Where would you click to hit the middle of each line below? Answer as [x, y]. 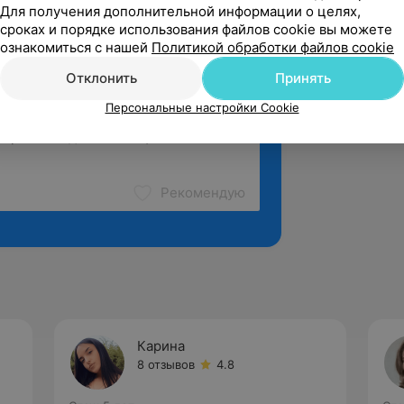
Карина [161, 346]
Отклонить [101, 78]
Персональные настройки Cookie [202, 107]
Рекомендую [203, 193]
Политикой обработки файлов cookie [273, 47]
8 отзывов [166, 364]
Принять [303, 78]
